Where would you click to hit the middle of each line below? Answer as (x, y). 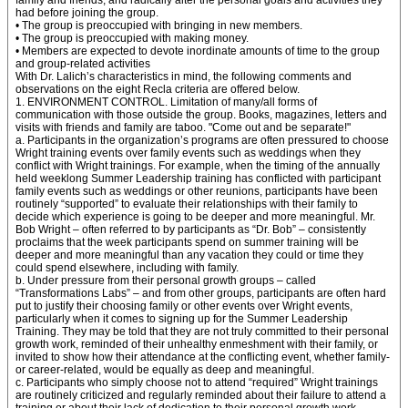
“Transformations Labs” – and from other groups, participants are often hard (201, 293)
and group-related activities (83, 64)
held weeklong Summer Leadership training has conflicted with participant (198, 178)
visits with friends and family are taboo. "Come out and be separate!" (183, 127)
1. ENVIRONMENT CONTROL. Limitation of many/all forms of (166, 102)
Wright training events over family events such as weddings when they (188, 153)
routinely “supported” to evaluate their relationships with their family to (187, 204)
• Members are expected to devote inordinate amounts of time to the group (198, 51)
